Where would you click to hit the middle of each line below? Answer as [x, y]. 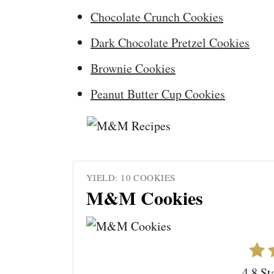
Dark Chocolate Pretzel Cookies [170, 43]
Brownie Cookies [133, 68]
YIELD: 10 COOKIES [131, 177]
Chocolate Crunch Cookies [157, 17]
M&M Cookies [145, 197]
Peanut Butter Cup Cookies [158, 94]
